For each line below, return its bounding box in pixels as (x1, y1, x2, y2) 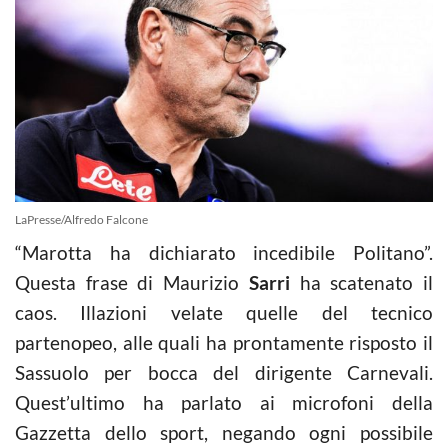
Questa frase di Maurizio (15, 270, 249, 294)
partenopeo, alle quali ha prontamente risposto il (15, 330, 433, 354)
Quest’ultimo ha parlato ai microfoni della (15, 390, 433, 414)
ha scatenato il (289, 270, 434, 294)
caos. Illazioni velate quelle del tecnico (15, 300, 433, 324)
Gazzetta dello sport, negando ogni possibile (15, 420, 433, 444)
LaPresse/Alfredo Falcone (15, 211, 148, 227)
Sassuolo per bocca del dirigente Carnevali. (15, 360, 433, 384)
